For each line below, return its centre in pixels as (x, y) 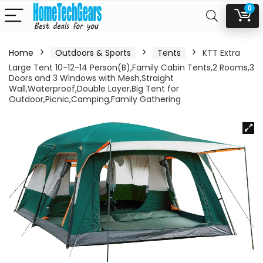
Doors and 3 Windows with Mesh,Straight (91, 78)
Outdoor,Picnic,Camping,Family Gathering (95, 99)
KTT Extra (221, 53)
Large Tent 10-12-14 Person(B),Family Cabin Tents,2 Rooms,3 (131, 68)
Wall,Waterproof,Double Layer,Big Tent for (94, 89)
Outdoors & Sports (93, 53)
